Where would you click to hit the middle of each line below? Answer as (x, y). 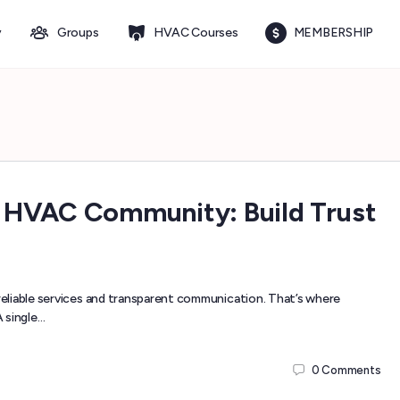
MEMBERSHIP (333, 33)
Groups (78, 33)
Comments (351, 370)
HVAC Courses (196, 33)
